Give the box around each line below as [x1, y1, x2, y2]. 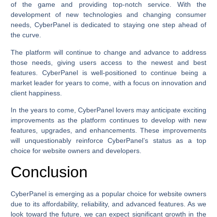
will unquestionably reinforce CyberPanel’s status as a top [11, 136, 206, 144]
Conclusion [11, 163, 88, 181]
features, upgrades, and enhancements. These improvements [11, 126, 206, 134]
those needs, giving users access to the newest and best [11, 58, 206, 66]
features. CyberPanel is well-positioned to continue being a [11, 68, 206, 77]
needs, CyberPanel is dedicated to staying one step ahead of [11, 21, 206, 29]
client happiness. [11, 89, 62, 97]
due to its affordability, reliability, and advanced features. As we [11, 200, 206, 208]
